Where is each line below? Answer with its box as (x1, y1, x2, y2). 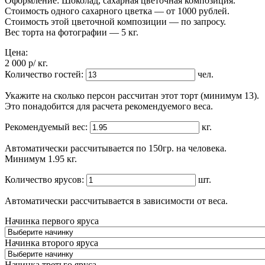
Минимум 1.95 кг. (5, 153, 77, 164)
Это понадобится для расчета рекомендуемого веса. (5, 101, 213, 111)
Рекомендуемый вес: (5, 121, 88, 132)
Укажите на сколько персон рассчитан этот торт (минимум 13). (5, 90, 259, 101)
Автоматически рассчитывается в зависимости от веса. (5, 195, 228, 206)
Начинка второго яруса (5, 237, 98, 248)
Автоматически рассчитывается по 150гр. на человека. (5, 143, 227, 153)
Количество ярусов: (5, 174, 84, 185)
